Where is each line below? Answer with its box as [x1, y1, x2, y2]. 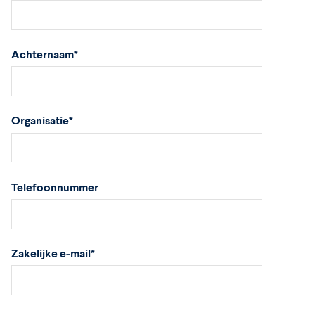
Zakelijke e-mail [11, 245, 91, 259]
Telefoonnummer [11, 179, 98, 193]
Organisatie [11, 113, 69, 127]
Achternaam [11, 46, 74, 60]
